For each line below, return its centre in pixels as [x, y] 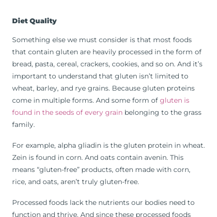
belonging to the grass [162, 113]
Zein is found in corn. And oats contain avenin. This [98, 158]
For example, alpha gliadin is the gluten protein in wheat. [108, 146]
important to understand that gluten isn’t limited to [100, 76]
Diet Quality [34, 21]
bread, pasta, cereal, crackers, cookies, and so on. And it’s [107, 64]
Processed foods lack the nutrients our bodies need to [103, 202]
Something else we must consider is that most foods [102, 40]
